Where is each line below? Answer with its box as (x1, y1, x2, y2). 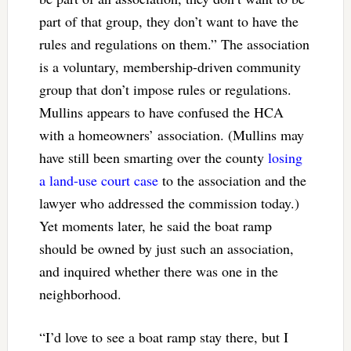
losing (267, 147, 302, 167)
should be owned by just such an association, (38, 238, 294, 258)
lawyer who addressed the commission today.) (38, 193, 299, 212)
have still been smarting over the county (38, 147, 268, 167)
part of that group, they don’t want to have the (38, 11, 299, 31)
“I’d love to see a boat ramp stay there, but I (38, 327, 288, 346)
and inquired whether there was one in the (38, 261, 278, 280)
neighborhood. (38, 284, 126, 303)
